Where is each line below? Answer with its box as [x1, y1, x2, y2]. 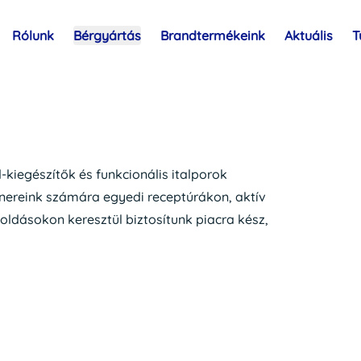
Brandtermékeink [160, 27, 265, 44]
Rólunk [12, 27, 54, 44]
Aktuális [284, 27, 333, 44]
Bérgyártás [73, 27, 141, 44]
